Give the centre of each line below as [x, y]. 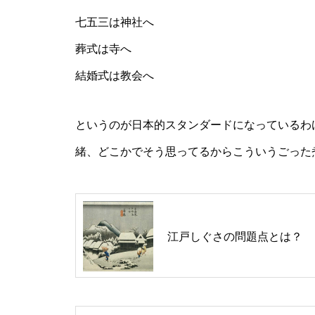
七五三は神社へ [115, 22]
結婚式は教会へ [115, 76]
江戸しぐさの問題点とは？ [235, 236]
